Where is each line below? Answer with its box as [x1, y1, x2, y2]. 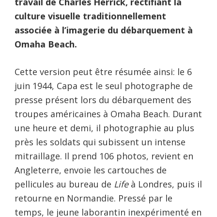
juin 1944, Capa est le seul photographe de [15, 79, 193, 92]
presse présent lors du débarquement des [15, 93, 191, 106]
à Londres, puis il [128, 178, 202, 190]
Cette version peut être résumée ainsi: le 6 [15, 65, 192, 77]
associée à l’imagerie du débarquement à [15, 24, 193, 36]
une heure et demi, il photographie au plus [15, 122, 194, 134]
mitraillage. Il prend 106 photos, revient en [15, 150, 193, 162]
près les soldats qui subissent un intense [15, 136, 186, 148]
